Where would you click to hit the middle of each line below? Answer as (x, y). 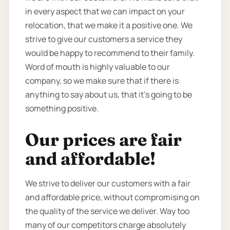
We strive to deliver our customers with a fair (108, 183)
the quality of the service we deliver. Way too (107, 211)
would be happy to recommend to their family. (110, 53)
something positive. (62, 108)
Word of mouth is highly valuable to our (98, 66)
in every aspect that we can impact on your (105, 11)
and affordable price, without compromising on (112, 197)
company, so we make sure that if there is (102, 80)
